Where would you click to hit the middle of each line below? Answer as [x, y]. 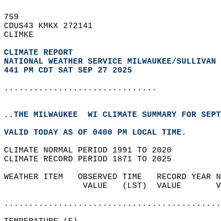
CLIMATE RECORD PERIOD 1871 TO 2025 [93, 159]
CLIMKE [24, 35]
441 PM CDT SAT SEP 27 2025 [68, 71]
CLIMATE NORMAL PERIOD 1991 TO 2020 [93, 150]
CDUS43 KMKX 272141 [53, 26]
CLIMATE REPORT [41, 53]
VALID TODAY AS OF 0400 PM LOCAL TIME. [100, 133]
